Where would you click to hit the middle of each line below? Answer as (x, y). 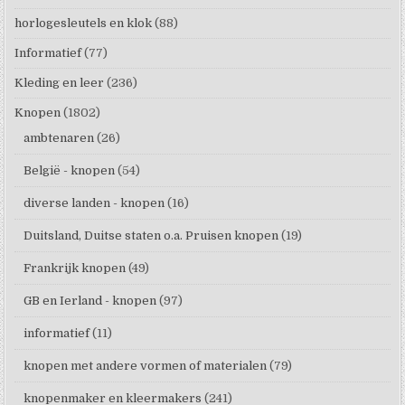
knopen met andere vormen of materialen (146, 365)
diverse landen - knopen (94, 202)
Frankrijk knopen (75, 268)
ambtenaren (59, 137)
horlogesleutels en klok (84, 23)
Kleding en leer (60, 82)
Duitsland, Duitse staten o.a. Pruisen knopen (151, 235)
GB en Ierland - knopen (90, 300)
